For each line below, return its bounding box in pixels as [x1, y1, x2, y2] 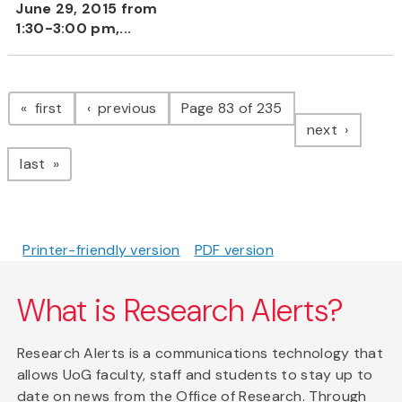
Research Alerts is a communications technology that [16, 344, 384, 363]
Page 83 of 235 [180, 99, 283, 118]
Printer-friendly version [22, 240, 180, 260]
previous [93, 99, 157, 118]
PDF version [194, 240, 274, 260]
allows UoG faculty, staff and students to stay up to [16, 365, 373, 385]
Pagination [7, 71, 152, 109]
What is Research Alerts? [16, 291, 345, 332]
